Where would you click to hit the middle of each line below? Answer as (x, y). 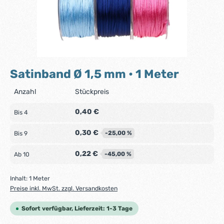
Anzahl (25, 92)
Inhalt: (19, 178)
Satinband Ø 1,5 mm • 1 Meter (94, 74)
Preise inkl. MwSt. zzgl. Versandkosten (64, 188)
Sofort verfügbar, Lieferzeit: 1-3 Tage (77, 208)
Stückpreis (92, 92)
